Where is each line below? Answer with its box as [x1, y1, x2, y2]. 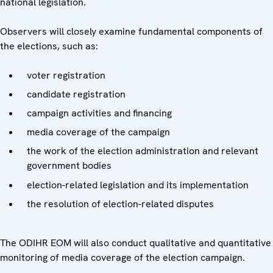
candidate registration [27, 87, 126, 101]
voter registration [27, 68, 105, 82]
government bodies [27, 159, 112, 172]
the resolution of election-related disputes [27, 197, 214, 210]
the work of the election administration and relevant [27, 144, 258, 158]
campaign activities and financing [27, 106, 172, 119]
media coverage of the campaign [27, 126, 170, 139]
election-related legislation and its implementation [27, 178, 249, 191]
